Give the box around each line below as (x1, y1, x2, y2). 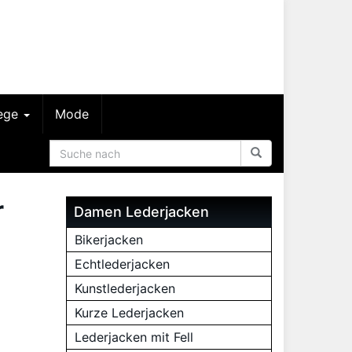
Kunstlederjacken (74, 280, 175, 296)
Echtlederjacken (74, 256, 170, 272)
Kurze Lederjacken (74, 305, 184, 321)
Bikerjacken (74, 232, 143, 247)
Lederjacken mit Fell (74, 329, 193, 345)
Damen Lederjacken (73, 203, 209, 220)
